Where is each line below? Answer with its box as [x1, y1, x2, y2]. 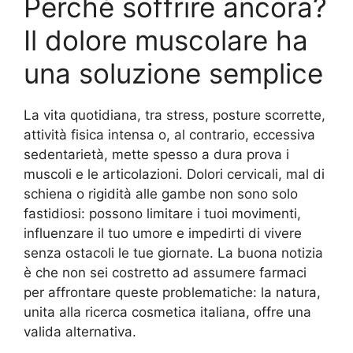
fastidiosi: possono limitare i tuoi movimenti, [24, 206, 301, 221]
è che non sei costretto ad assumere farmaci [24, 265, 307, 281]
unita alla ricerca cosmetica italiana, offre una [24, 304, 311, 320]
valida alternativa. [24, 324, 136, 340]
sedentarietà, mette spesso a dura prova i [24, 147, 289, 162]
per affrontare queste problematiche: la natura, [24, 284, 321, 300]
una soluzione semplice [24, 57, 323, 90]
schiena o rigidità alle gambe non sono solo [24, 186, 298, 202]
